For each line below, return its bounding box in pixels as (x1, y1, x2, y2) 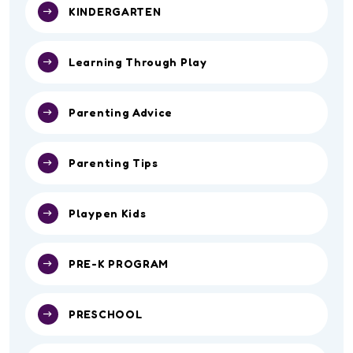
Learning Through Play (69, 54, 207, 69)
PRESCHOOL (69, 307, 143, 321)
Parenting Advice (69, 105, 173, 119)
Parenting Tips (69, 155, 158, 169)
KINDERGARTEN (69, 4, 162, 18)
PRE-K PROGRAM (69, 256, 169, 270)
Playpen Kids (69, 206, 147, 220)
